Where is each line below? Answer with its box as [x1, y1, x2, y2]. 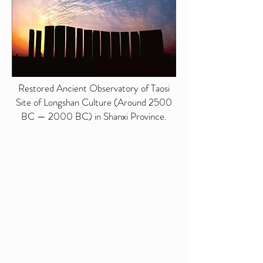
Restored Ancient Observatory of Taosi [18, 81, 170, 95]
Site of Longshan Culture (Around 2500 [16, 95, 172, 109]
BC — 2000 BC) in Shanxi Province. [21, 109, 167, 123]
